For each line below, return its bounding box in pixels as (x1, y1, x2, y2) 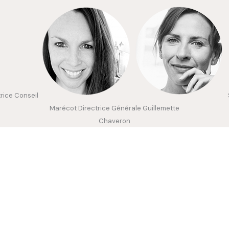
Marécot (50, 104, 78, 113)
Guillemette (143, 104, 179, 113)
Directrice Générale (78, 104, 143, 113)
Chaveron (99, 117, 130, 126)
